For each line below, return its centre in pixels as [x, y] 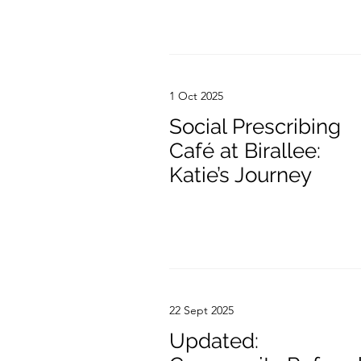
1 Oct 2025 [196, 96]
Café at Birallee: [245, 151]
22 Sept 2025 [201, 310]
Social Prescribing [255, 127]
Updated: [214, 341]
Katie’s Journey [241, 175]
